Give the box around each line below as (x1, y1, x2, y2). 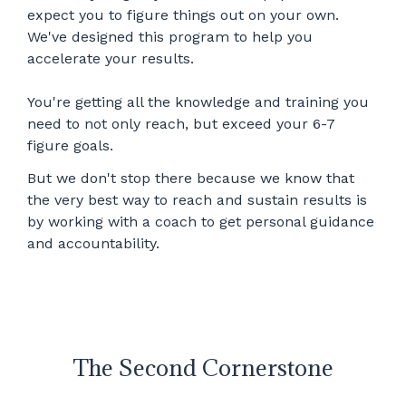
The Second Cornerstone (72, 353, 333, 383)
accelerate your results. (27, 50, 194, 68)
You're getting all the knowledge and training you (27, 93, 369, 111)
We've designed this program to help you (27, 28, 313, 46)
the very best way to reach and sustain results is (27, 191, 367, 209)
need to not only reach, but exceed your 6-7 (27, 115, 335, 133)
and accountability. (27, 235, 159, 253)
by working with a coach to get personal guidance (27, 213, 374, 231)
